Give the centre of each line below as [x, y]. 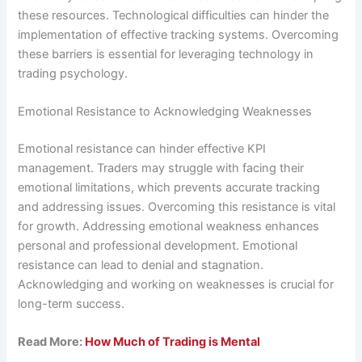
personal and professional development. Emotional [158, 245]
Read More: [52, 342]
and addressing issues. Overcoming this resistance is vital [177, 206]
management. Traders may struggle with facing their [161, 168]
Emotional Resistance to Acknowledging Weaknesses [165, 111]
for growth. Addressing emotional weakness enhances [169, 226]
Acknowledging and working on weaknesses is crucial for [176, 284]
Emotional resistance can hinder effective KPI [142, 148]
